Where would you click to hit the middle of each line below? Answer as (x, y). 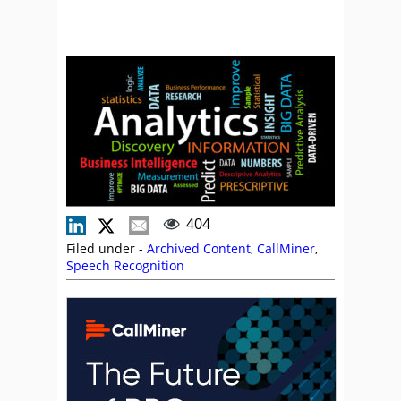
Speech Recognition (125, 265)
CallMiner (286, 248)
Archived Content (199, 248)
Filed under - (107, 248)
